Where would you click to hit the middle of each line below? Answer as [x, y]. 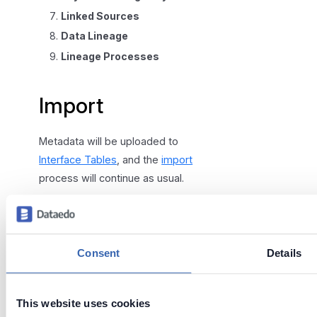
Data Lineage [94, 36]
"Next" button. [74, 247]
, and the [139, 160]
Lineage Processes [110, 57]
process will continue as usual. [112, 178]
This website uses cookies [83, 304]
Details [284, 253]
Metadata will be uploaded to [109, 142]
